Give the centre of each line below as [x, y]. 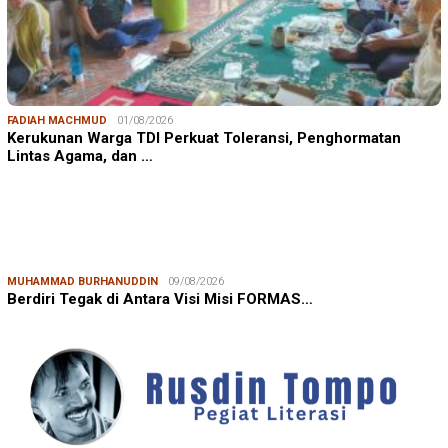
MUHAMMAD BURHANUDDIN [82, 281]
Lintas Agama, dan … [80, 155]
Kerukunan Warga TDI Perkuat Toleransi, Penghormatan [204, 137]
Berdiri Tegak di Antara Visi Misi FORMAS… [160, 298]
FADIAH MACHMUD [57, 120]
